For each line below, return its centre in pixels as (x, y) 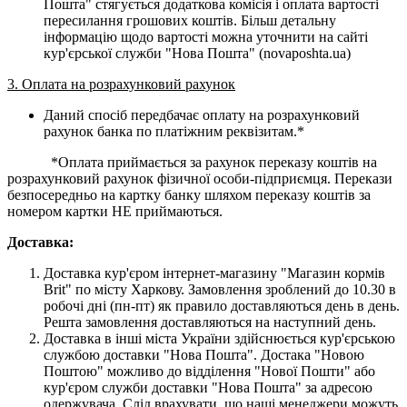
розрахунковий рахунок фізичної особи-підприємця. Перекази (200, 178)
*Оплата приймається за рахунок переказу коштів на (192, 162)
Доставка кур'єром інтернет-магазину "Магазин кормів (214, 273)
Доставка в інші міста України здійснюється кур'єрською (219, 338)
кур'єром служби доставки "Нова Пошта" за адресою (208, 387)
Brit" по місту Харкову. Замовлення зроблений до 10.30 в (220, 289)
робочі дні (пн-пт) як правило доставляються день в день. (222, 305)
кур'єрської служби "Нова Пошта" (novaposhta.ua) (197, 53)
